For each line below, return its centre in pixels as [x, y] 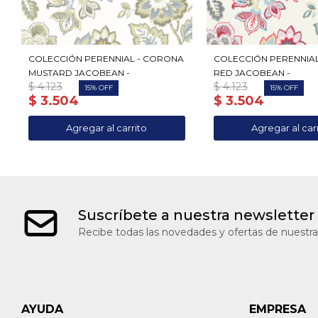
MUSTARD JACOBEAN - [79, 73]
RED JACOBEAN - [252, 73]
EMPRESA [278, 309]
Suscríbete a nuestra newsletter [196, 215]
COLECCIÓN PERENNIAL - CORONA [106, 59]
